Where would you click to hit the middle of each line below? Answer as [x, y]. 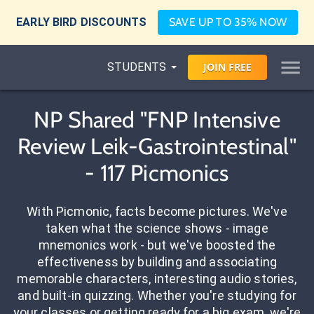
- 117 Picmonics [157, 173]
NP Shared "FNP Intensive [157, 120]
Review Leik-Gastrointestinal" [157, 146]
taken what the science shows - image [157, 228]
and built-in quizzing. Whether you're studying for [157, 295]
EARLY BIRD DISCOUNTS [82, 22]
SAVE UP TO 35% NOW [228, 22]
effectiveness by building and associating [157, 262]
